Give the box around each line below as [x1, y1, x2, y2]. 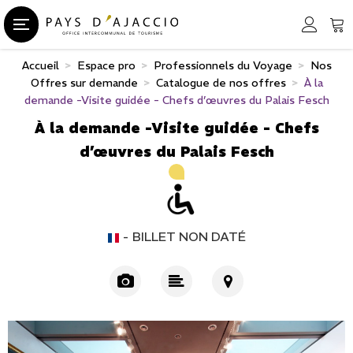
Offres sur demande [30, 75, 138, 90]
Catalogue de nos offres [155, 75, 286, 90]
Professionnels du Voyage [153, 58, 292, 72]
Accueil [21, 58, 59, 72]
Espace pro [76, 58, 136, 72]
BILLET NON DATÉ [132, 228, 246, 244]
